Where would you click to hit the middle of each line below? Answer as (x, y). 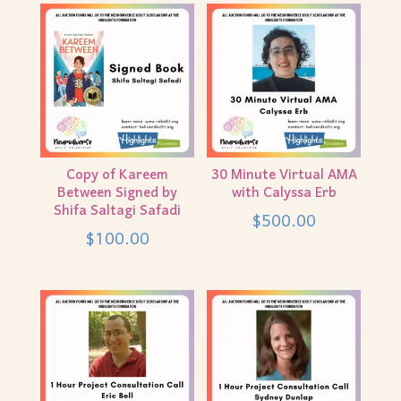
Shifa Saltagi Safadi (117, 212)
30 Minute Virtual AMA (284, 176)
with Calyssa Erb (284, 194)
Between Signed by (117, 194)
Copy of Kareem (117, 176)
